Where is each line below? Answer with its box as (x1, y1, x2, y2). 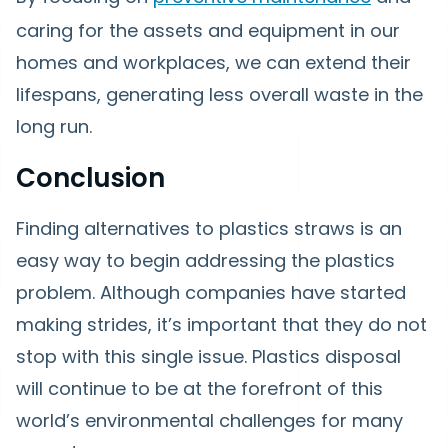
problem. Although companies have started (16, 280, 406, 305)
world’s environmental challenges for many (16, 408, 403, 433)
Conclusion (16, 160, 165, 196)
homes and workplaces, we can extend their (16, 50, 411, 75)
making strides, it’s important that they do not (16, 312, 427, 337)
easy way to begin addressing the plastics (16, 248, 395, 273)
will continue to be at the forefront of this (16, 376, 383, 401)
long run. (16, 114, 92, 139)
